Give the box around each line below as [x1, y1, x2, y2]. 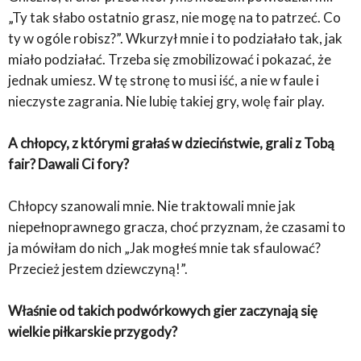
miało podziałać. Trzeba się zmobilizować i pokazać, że [8, 51, 331, 68]
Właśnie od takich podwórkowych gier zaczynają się [8, 302, 317, 320]
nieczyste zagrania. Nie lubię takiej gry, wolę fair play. [8, 93, 325, 110]
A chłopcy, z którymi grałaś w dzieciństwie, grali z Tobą [8, 135, 334, 152]
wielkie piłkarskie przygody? [8, 323, 177, 341]
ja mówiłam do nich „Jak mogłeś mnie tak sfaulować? [8, 239, 321, 257]
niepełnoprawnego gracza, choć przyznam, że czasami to [8, 218, 346, 236]
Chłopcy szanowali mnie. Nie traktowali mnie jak [8, 197, 296, 215]
